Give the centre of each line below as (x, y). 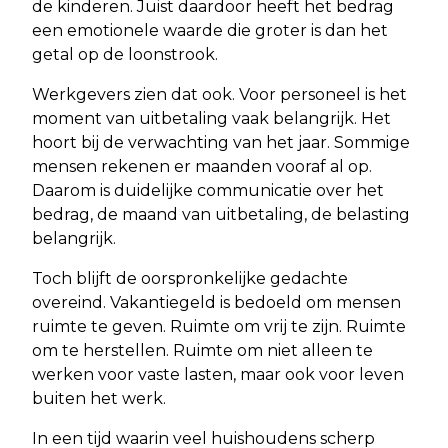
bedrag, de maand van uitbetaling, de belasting (221, 215)
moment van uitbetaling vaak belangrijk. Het (211, 119)
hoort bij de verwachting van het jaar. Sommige (221, 143)
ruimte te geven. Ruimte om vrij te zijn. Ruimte (219, 327)
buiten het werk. (99, 399)
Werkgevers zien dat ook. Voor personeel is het (219, 95)
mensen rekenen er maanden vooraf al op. (202, 167)
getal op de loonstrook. (125, 55)
